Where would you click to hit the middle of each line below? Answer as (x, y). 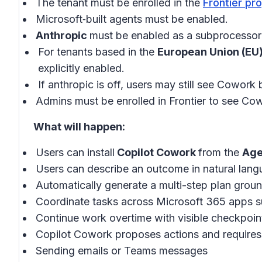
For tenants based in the (98, 52)
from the (220, 152)
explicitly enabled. (81, 68)
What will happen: (79, 127)
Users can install (75, 152)
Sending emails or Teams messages (122, 251)
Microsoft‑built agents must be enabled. (132, 19)
